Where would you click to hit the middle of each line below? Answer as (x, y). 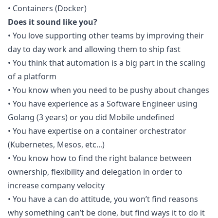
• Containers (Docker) (47, 8)
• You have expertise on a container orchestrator (97, 131)
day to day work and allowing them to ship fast (94, 49)
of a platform (32, 76)
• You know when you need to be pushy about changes (109, 90)
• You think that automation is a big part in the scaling (107, 63)
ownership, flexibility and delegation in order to (95, 172)
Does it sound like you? (53, 22)
